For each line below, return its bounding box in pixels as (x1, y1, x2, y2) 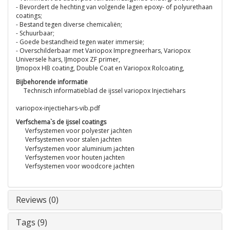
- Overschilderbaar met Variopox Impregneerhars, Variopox (16, 46, 190, 55)
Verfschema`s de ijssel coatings (16, 118, 106, 126)
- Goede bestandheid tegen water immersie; (16, 37, 144, 46)
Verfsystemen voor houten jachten (25, 152, 125, 162)
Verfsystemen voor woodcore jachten (25, 162, 135, 171)
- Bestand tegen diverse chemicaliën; (16, 20, 122, 29)
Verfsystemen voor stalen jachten (25, 135, 122, 144)
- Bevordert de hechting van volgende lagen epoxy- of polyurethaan (16, 3, 213, 11)
